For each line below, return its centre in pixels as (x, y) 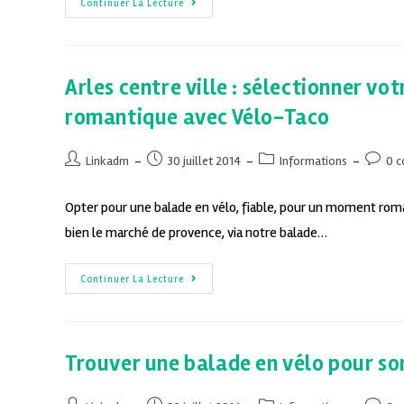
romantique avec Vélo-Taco (198, 118)
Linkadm (107, 161)
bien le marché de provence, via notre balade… (196, 233)
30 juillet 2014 (204, 161)
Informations (313, 161)
